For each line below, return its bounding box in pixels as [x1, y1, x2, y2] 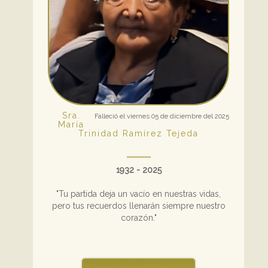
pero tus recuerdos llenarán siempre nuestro [51, 200, 226, 211]
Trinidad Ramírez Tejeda [78, 128, 199, 138]
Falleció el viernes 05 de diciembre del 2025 [95, 111, 229, 120]
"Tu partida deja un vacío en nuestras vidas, [56, 188, 221, 199]
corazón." [120, 212, 157, 223]
